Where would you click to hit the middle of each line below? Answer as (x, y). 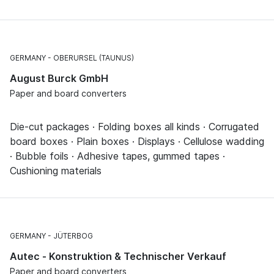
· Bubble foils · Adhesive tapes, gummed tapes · (117, 156)
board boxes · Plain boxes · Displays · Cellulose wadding (137, 141)
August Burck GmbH (59, 78)
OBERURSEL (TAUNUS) (94, 57)
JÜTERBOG (73, 235)
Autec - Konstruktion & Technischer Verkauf (118, 256)
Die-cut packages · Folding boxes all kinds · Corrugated (135, 126)
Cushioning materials (56, 170)
